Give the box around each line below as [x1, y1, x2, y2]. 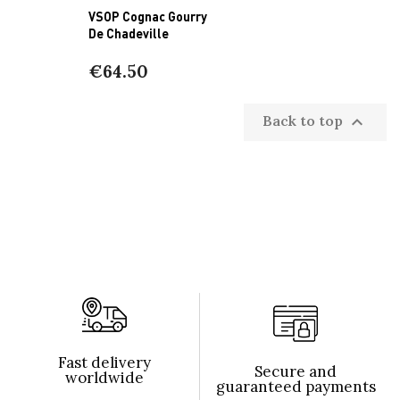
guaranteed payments [215, 376, 376, 396]
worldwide [64, 367, 144, 387]
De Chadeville [88, 24, 170, 41]
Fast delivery [57, 352, 151, 372]
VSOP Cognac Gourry [88, 7, 208, 24]
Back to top [262, 111, 346, 129]
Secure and [254, 361, 337, 381]
